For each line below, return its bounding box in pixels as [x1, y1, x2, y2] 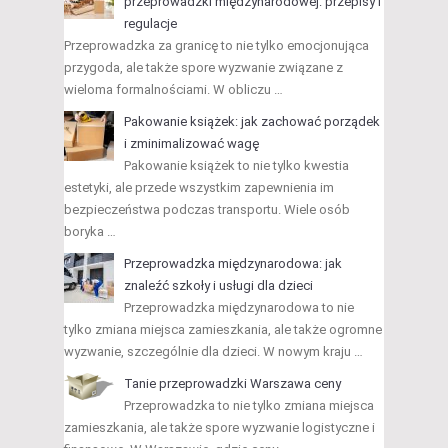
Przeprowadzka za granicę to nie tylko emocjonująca [64, 37, 369, 53]
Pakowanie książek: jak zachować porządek [124, 113, 380, 129]
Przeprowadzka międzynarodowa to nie [124, 299, 354, 315]
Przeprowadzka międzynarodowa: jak [124, 255, 342, 271]
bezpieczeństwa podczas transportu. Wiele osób [64, 201, 350, 217]
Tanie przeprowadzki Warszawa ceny [124, 375, 341, 391]
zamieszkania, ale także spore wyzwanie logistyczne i [64, 419, 375, 435]
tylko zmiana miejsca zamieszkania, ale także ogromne [64, 321, 382, 337]
